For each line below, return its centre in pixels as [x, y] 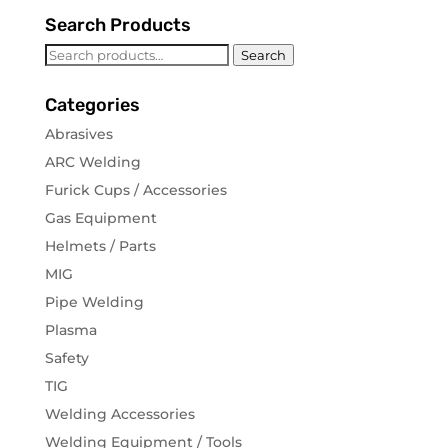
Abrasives [78, 134]
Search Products [117, 25]
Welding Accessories [119, 414]
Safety [66, 358]
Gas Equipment [100, 218]
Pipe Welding [94, 302]
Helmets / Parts [100, 246]
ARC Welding [92, 162]
